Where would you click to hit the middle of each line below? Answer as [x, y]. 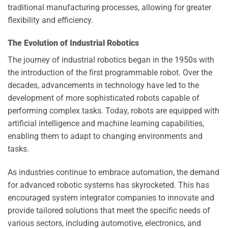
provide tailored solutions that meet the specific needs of [109, 211]
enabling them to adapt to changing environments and [105, 136]
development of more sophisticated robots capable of [104, 98]
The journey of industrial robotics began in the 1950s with [111, 60]
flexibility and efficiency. [50, 20]
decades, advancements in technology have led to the [103, 85]
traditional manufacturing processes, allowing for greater [109, 7]
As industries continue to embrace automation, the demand [113, 173]
